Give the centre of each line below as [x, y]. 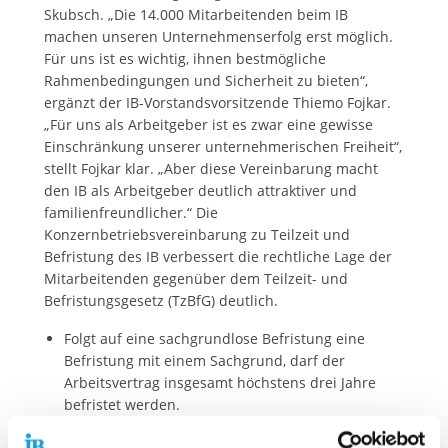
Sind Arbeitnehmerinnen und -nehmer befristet [224, 427]
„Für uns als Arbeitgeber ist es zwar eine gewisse [208, 125]
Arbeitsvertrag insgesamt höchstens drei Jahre [219, 383]
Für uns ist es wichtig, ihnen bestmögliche [184, 59]
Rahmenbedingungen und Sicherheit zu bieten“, [205, 81]
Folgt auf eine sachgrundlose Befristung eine [214, 339]
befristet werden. [121, 405]
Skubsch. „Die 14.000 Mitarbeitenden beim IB [195, 15]
